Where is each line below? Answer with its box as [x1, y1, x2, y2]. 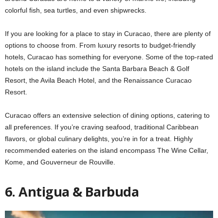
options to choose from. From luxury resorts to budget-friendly [5, 41, 196, 50]
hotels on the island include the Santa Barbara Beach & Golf [5, 65, 189, 73]
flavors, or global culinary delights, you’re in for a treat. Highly [5, 135, 193, 143]
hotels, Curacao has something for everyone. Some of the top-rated [5, 53, 213, 61]
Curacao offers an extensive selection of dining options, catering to [5, 111, 210, 120]
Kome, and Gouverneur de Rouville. [5, 158, 115, 166]
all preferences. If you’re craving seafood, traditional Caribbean [5, 123, 199, 131]
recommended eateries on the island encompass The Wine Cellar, [5, 146, 208, 155]
